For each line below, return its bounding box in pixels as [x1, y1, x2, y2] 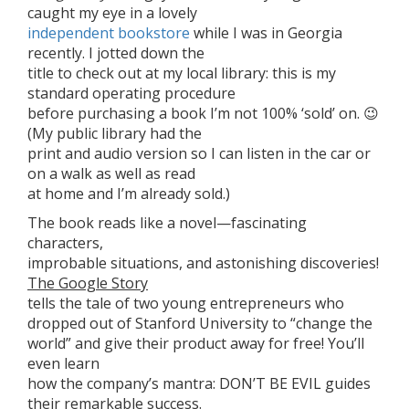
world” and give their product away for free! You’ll [27, 333, 364, 353]
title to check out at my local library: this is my [27, 63, 336, 83]
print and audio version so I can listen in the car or [27, 143, 371, 163]
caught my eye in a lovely [27, 3, 197, 23]
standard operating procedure [27, 83, 236, 103]
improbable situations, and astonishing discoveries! [27, 253, 379, 273]
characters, [27, 233, 103, 253]
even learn [27, 353, 100, 373]
